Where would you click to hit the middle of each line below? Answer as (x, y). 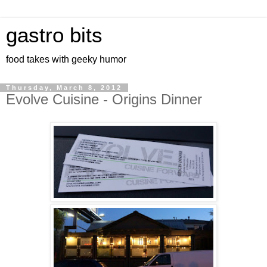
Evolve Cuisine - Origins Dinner (104, 99)
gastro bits (54, 35)
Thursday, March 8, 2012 (64, 88)
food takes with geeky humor (66, 59)
